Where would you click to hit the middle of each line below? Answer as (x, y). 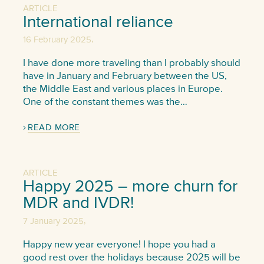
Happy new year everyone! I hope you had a (119, 245)
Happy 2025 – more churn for (130, 187)
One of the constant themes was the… (105, 103)
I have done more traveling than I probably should (131, 64)
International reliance (98, 23)
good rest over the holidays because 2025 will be (131, 258)
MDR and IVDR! (78, 204)
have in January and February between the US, (125, 77)
